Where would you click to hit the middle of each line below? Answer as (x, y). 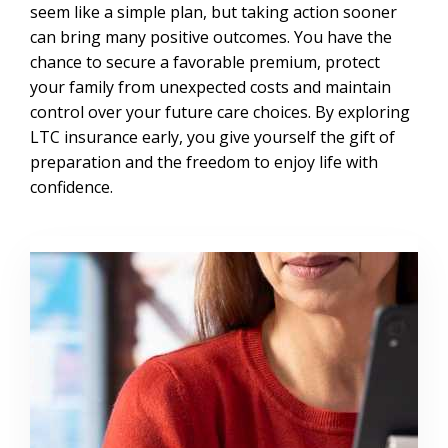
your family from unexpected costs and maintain (210, 86)
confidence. (71, 186)
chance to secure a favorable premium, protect (205, 61)
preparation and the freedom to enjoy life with (204, 161)
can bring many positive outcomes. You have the (211, 36)
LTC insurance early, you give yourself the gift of (212, 136)
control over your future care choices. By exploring (220, 111)
